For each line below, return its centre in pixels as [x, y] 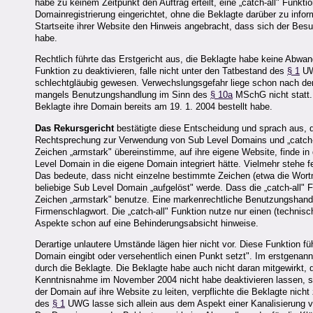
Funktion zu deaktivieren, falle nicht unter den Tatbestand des [161, 71]
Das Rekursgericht [74, 128]
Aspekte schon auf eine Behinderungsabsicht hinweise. [147, 223]
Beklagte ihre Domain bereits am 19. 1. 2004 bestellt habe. [154, 107]
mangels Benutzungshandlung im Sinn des [123, 95]
